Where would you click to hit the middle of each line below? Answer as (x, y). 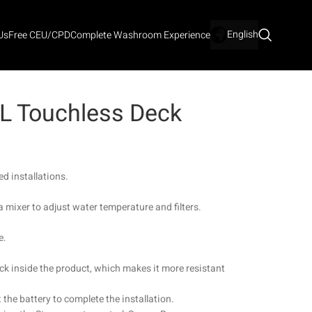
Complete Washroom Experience (140, 35)
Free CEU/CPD (39, 35)
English (242, 34)
